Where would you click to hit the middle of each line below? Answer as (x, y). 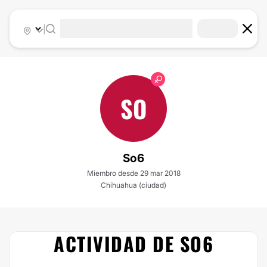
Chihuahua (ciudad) (133, 185)
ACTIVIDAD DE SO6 (133, 243)
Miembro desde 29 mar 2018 (133, 173)
